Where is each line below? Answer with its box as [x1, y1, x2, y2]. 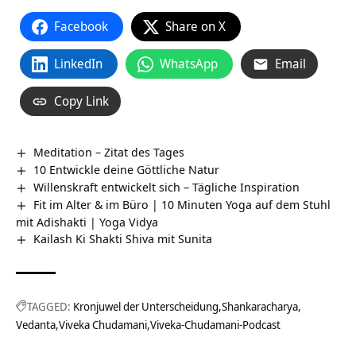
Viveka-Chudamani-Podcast [150, 317, 281, 333]
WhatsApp [160, 55, 218, 73]
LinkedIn [54, 55, 103, 73]
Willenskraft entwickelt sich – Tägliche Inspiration [33, 179, 300, 195]
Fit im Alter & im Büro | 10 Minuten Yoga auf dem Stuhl [33, 196, 331, 213]
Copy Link [54, 92, 109, 110]
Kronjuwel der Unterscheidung [73, 299, 219, 315]
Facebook [54, 17, 108, 36]
